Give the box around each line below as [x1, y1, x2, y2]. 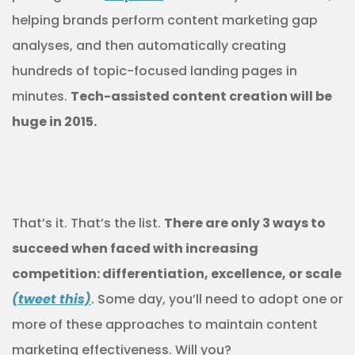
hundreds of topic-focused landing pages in [12, 62, 297, 81]
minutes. [12, 87, 71, 106]
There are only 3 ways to [164, 214, 326, 233]
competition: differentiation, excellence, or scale [12, 265, 342, 284]
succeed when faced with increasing [12, 239, 258, 258]
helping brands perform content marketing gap [12, 11, 318, 30]
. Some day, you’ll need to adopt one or [91, 290, 343, 309]
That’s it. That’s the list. [12, 214, 164, 233]
